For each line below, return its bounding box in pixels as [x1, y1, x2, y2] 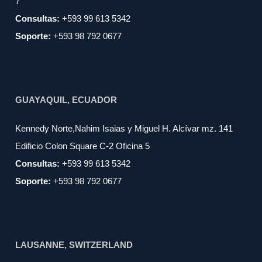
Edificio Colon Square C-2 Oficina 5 [15, 141, 150, 151]
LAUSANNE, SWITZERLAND [15, 240, 133, 250]
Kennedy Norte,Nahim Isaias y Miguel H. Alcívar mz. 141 [15, 123, 233, 134]
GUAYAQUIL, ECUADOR [15, 95, 118, 105]
